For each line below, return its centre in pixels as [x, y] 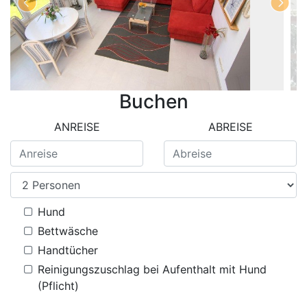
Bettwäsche [68, 231]
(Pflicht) [58, 286]
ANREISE [77, 127]
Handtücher [68, 250]
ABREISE [230, 127]
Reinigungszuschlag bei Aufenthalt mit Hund [152, 269]
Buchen [153, 101]
